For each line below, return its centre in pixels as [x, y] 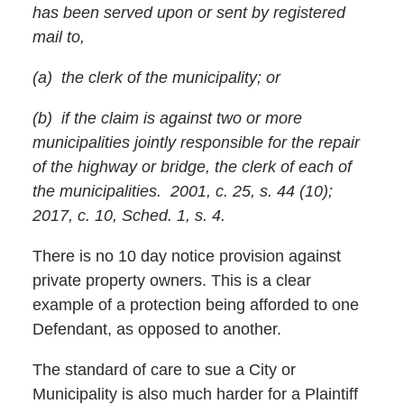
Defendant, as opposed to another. [156, 329]
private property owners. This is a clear [171, 280]
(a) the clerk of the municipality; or [156, 77]
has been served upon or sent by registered [188, 12]
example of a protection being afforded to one [195, 304]
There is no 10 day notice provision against [186, 256]
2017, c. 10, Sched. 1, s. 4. [129, 215]
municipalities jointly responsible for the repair [196, 142]
